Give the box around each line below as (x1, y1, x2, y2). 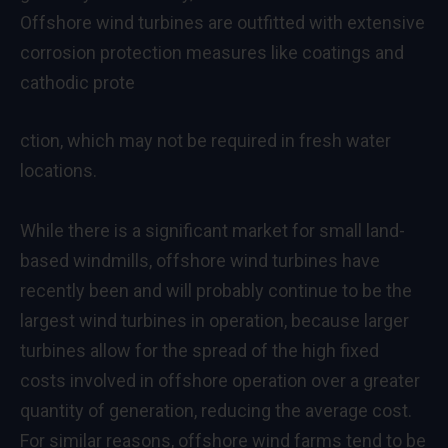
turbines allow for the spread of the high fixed (20, 339, 379, 361)
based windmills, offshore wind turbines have (20, 249, 380, 271)
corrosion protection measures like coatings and (20, 41, 404, 63)
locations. (20, 159, 97, 181)
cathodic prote (20, 71, 135, 93)
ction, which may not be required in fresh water (20, 129, 391, 151)
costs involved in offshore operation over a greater (20, 369, 420, 391)
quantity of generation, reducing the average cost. (20, 399, 412, 421)
